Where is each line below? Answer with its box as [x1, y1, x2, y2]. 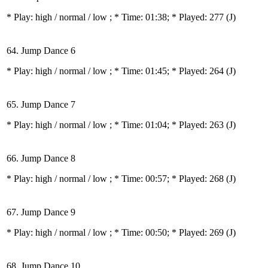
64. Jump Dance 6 [7, 45, 75, 56]
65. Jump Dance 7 [7, 99, 75, 109]
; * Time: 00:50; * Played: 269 [109, 227, 226, 237]
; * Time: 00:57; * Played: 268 [109, 173, 226, 184]
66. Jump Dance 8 [7, 153, 75, 163]
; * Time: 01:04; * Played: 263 [109, 120, 226, 130]
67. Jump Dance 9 [7, 207, 75, 217]
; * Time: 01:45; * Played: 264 [109, 66, 226, 76]
